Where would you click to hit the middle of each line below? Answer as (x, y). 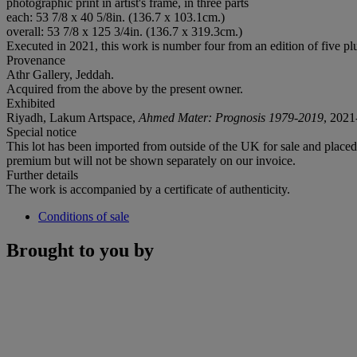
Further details (42, 175)
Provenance (36, 60)
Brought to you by (80, 250)
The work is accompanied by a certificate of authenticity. (148, 189)
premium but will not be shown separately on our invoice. (151, 160)
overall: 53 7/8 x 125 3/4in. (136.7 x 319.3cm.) (124, 31)
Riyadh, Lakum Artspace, (73, 117)
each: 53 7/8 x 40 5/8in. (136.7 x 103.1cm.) (116, 17)
